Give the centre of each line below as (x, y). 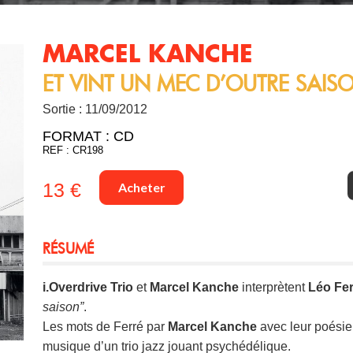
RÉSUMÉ (69, 248)
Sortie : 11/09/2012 (95, 109)
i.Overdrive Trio (88, 287)
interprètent (274, 287)
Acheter (141, 187)
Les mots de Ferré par (106, 326)
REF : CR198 (73, 150)
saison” (63, 307)
